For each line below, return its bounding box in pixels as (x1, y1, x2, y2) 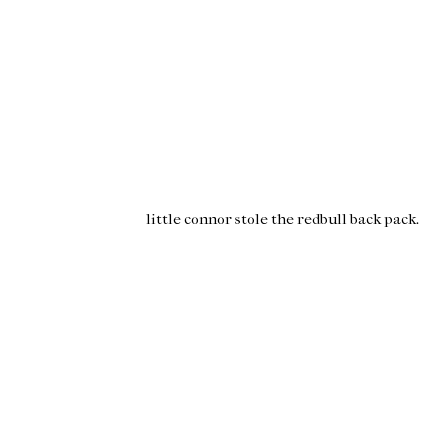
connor (184, 210, 232, 229)
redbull (297, 210, 347, 229)
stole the (232, 210, 297, 229)
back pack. (347, 210, 419, 229)
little (146, 210, 184, 229)
